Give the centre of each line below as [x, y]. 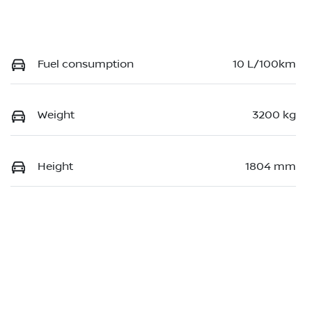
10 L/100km [264, 64]
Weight [56, 115]
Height [55, 166]
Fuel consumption [86, 64]
